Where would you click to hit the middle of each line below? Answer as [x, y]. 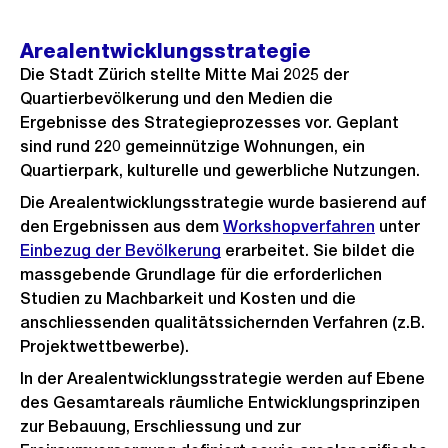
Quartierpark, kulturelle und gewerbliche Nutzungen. [220, 170]
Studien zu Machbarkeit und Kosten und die [188, 298]
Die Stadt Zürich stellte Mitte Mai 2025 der [184, 74]
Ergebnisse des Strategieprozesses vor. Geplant [209, 122]
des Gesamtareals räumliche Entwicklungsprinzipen [220, 402]
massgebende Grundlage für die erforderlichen [201, 274]
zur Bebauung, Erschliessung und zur [160, 426]
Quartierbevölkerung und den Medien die [176, 98]
